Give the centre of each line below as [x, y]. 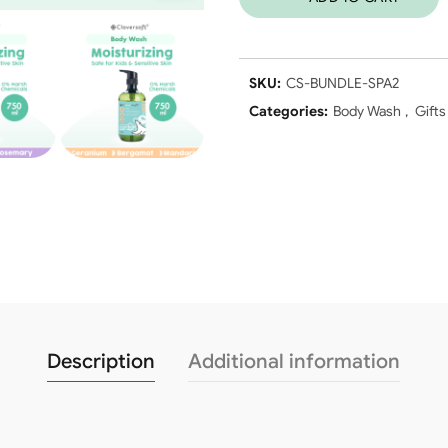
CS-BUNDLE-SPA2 [342, 83]
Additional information [294, 362]
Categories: [289, 111]
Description [101, 362]
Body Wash [366, 111]
